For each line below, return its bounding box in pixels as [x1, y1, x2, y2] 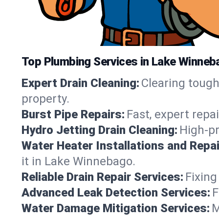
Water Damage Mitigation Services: [22, 201, 210, 215]
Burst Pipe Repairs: [22, 107, 125, 121]
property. [22, 91, 69, 106]
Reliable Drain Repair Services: [22, 170, 183, 184]
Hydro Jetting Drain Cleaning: [22, 123, 177, 137]
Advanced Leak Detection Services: [22, 185, 210, 199]
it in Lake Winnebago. [22, 154, 135, 168]
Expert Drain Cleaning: [22, 76, 139, 90]
